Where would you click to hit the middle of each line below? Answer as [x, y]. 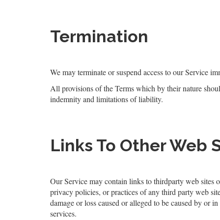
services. [63, 213]
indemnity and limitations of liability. [107, 99]
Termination [99, 36]
